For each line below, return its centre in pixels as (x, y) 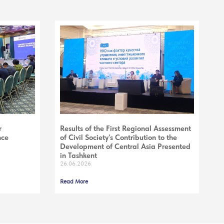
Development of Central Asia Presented (125, 146)
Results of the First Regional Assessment (125, 128)
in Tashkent (78, 155)
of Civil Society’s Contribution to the (118, 137)
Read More (74, 181)
